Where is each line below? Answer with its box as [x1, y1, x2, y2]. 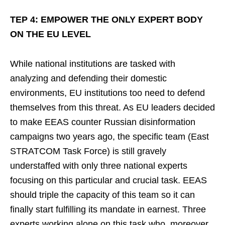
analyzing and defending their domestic [10, 73, 167, 83]
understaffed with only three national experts [10, 161, 187, 171]
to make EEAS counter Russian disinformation [10, 117, 195, 127]
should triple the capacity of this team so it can [10, 190, 195, 200]
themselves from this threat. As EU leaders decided [10, 102, 215, 113]
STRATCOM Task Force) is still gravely [10, 146, 166, 156]
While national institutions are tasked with [10, 59, 175, 69]
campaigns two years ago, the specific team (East [10, 132, 209, 142]
